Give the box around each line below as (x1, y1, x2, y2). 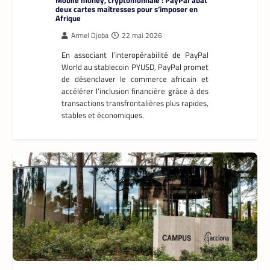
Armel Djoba (71, 29, 108, 41)
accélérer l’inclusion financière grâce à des (61, 84, 209, 97)
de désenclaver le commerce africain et (61, 72, 209, 85)
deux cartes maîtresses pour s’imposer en (55, 2, 198, 15)
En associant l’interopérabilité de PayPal (61, 48, 209, 61)
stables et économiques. (61, 108, 144, 121)
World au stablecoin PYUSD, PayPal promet (61, 60, 209, 73)
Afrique (55, 11, 81, 24)
